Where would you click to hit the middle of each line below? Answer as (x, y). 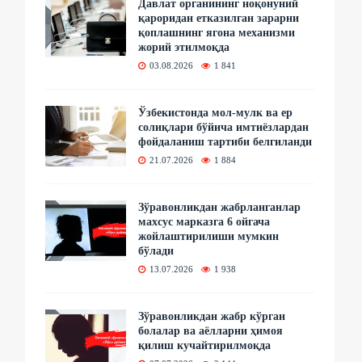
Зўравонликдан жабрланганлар (220, 207)
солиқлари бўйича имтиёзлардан (224, 127)
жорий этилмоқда (184, 47)
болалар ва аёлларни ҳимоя (211, 330)
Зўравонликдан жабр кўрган (212, 316)
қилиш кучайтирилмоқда (205, 345)
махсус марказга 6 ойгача (204, 221)
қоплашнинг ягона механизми (217, 32)
